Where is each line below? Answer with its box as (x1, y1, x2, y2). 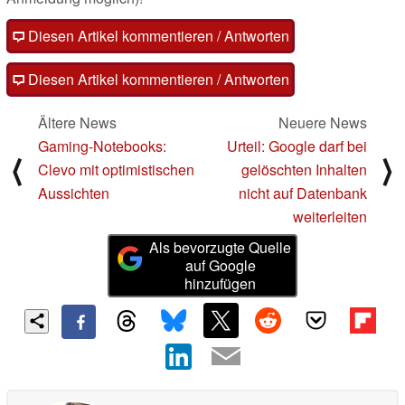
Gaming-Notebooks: (38, 136, 166, 157)
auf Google (184, 255, 256, 277)
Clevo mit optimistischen (38, 159, 194, 181)
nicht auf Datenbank (239, 183, 367, 204)
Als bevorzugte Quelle (149, 237, 292, 259)
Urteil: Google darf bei (227, 136, 367, 157)
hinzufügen (184, 273, 257, 295)
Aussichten (38, 183, 109, 204)
